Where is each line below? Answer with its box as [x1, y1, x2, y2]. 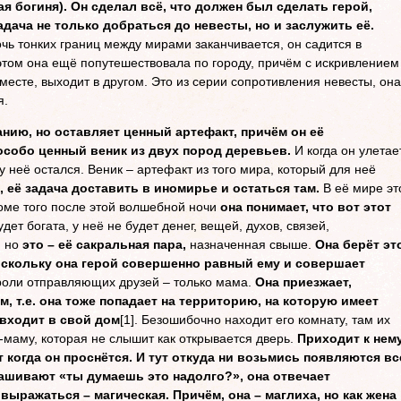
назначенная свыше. [186, 237, 315, 252]
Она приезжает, [255, 275, 352, 289]
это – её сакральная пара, [19, 237, 186, 252]
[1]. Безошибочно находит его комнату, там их [120, 312, 390, 327]
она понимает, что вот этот [220, 200, 391, 214]
